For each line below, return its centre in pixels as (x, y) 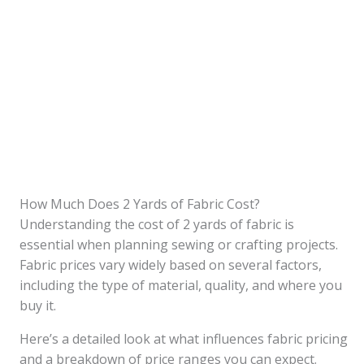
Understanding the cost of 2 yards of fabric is (157, 224)
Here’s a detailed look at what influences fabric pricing (184, 339)
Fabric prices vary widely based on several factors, (171, 265)
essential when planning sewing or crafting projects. (179, 245)
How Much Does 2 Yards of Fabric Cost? (140, 204)
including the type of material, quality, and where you (181, 285)
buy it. (38, 305)
